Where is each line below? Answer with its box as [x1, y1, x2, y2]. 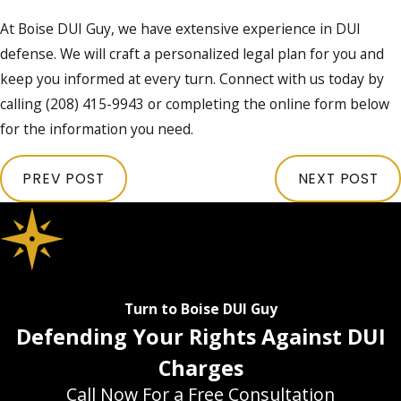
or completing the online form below [144, 93, 389, 114]
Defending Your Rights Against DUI [15, 322, 386, 352]
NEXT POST [297, 168, 379, 188]
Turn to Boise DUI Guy [124, 299, 277, 320]
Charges [158, 354, 243, 383]
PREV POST [22, 168, 105, 188]
